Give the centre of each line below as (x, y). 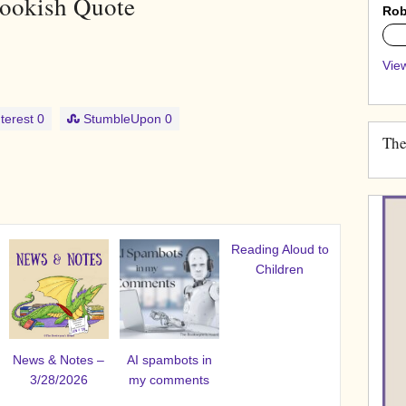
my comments (169, 380)
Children (280, 270)
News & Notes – (59, 360)
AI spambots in (169, 360)
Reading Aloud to (280, 250)
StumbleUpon (122, 119)
